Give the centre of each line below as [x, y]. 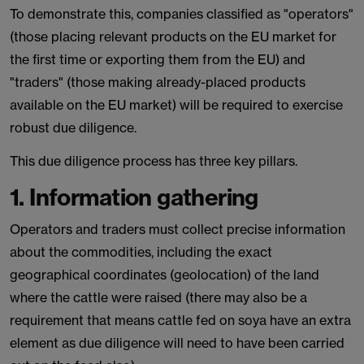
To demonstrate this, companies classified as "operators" [182, 14]
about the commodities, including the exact [141, 252]
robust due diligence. [73, 128]
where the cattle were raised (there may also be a [158, 297]
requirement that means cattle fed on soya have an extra [180, 320]
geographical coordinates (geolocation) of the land [165, 275]
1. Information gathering [134, 197]
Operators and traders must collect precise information [178, 229]
